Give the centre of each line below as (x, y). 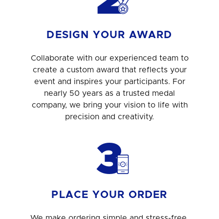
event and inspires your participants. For (109, 81)
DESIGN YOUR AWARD (109, 35)
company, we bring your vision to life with (109, 105)
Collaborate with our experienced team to (109, 58)
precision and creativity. (109, 117)
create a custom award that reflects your (109, 70)
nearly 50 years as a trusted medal (109, 93)
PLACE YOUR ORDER (109, 195)
